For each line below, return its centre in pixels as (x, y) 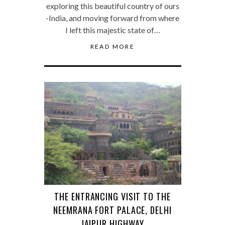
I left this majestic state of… (113, 30)
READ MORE (113, 46)
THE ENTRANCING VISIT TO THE (113, 196)
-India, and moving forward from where (113, 18)
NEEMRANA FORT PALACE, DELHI (113, 210)
